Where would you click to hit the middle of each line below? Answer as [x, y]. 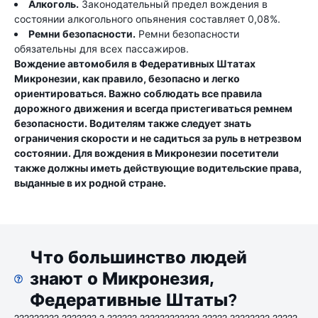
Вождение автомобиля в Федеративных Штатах [135, 64]
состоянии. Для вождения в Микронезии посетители [147, 153]
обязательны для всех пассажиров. [102, 49]
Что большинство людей [139, 258]
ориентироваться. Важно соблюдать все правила [138, 93]
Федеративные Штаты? [134, 300]
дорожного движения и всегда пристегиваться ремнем [153, 108]
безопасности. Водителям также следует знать [133, 123]
